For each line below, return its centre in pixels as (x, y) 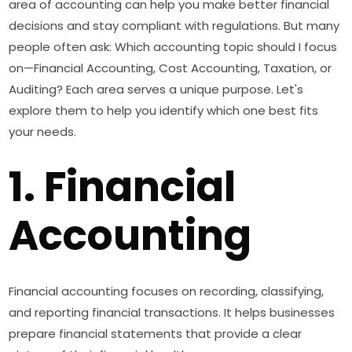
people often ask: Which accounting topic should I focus (173, 47)
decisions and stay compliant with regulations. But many (174, 26)
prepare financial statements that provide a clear (156, 334)
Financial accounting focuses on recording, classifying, (167, 291)
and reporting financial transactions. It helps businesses (172, 313)
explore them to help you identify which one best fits (164, 111)
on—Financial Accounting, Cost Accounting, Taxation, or (170, 68)
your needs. (43, 132)
